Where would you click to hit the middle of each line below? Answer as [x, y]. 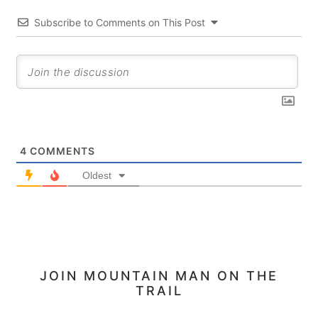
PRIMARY [65, 279]
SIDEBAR [62, 301]
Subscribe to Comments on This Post [120, 22]
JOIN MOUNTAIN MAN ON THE [159, 276]
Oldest [97, 175]
